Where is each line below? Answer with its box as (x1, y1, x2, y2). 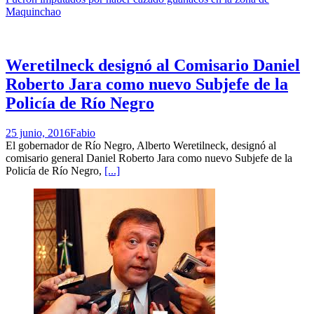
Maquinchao (6, 6, 61, 18)
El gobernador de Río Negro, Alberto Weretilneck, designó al (6, 139, 276, 151)
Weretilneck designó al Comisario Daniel (6, 56, 300, 75)
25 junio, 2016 (6, 127, 70, 139)
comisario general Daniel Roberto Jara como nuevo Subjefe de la (6, 152, 292, 164)
